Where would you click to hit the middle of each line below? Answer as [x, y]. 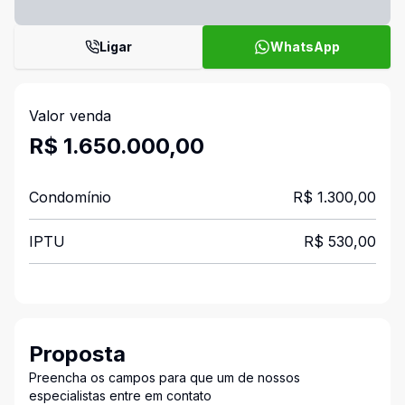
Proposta [77, 354]
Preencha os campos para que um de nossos [165, 377]
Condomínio [70, 197]
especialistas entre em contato [120, 396]
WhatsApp [305, 47]
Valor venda [70, 116]
